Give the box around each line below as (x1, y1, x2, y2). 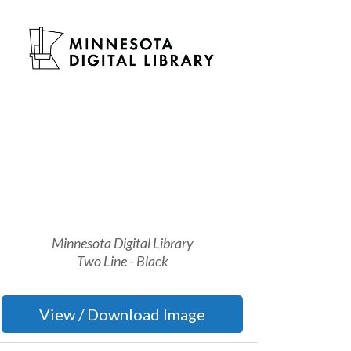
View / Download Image (39, 305, 205, 324)
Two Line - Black (76, 252, 168, 270)
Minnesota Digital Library (51, 234, 194, 251)
